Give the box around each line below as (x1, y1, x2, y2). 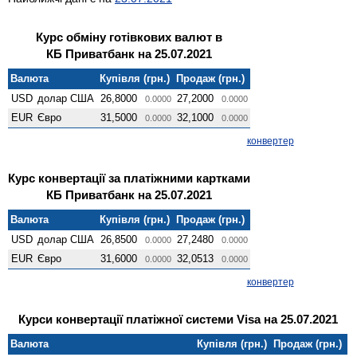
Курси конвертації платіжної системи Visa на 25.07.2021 (18, 312, 338, 326)
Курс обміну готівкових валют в (36, 29, 222, 44)
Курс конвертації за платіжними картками (8, 171, 250, 185)
